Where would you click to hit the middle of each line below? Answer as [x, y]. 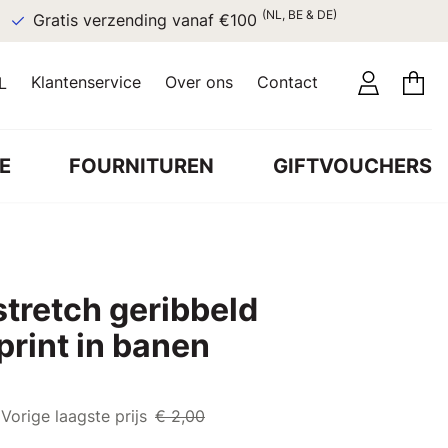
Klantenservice [86, 82]
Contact [287, 82]
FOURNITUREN [142, 165]
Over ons [199, 82]
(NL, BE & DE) [299, 14]
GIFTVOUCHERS [352, 165]
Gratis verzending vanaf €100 [147, 20]
